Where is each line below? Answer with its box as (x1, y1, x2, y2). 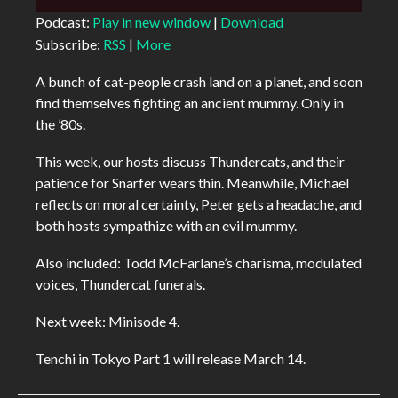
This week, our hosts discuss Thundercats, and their (36, 153, 345, 171)
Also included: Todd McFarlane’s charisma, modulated (36, 254, 362, 272)
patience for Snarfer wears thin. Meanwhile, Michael (36, 174, 349, 192)
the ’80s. (36, 115, 85, 133)
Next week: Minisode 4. (36, 313, 179, 330)
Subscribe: (36, 36, 103, 53)
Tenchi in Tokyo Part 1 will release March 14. (36, 350, 306, 368)
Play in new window (92, 13, 211, 31)
